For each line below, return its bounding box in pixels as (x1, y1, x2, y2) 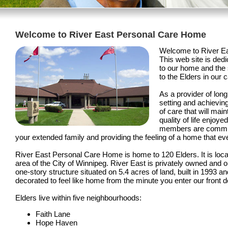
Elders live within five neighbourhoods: (15, 193, 141, 203)
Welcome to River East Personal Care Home (15, 30, 206, 40)
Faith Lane (36, 210, 70, 219)
